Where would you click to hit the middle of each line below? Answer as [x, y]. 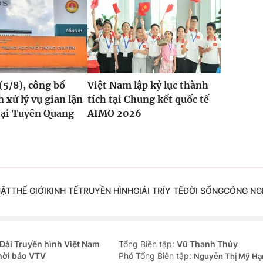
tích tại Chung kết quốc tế [148, 100]
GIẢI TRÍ [149, 191]
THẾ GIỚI [28, 191]
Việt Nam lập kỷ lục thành [148, 85]
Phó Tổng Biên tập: [156, 256]
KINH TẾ [62, 191]
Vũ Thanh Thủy [207, 244]
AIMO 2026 [114, 114]
